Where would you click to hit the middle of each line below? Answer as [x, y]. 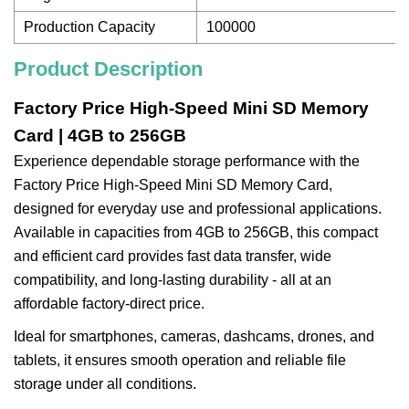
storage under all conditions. [105, 384]
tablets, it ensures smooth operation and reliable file [180, 360]
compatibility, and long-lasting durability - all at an [173, 280]
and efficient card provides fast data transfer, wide [173, 256]
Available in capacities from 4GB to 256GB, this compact [196, 232]
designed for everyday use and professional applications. [198, 209]
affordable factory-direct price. [109, 304]
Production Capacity [89, 27]
